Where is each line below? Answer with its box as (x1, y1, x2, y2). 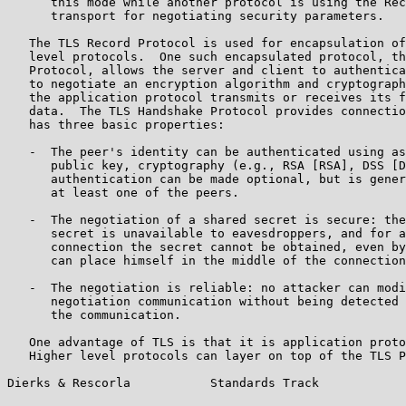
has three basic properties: (7, 117, 225, 131)
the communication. (7, 307, 181, 322)
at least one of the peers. (7, 185, 239, 199)
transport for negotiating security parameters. (7, 8, 384, 23)
